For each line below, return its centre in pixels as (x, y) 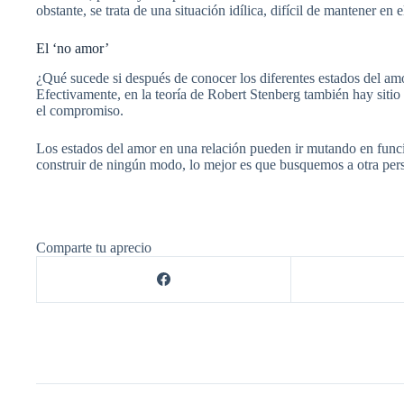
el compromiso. (80, 110)
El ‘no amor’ (73, 49)
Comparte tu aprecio (94, 247)
